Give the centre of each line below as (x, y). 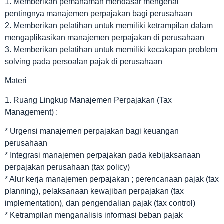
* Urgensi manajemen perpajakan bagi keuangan (92, 131)
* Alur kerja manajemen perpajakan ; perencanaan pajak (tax (112, 179)
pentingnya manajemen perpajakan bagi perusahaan (99, 14)
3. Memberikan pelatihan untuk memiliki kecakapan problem (111, 50)
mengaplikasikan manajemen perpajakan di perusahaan (105, 38)
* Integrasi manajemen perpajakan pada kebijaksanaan (103, 155)
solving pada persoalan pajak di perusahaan (84, 62)
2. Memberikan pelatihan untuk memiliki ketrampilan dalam (109, 26)
